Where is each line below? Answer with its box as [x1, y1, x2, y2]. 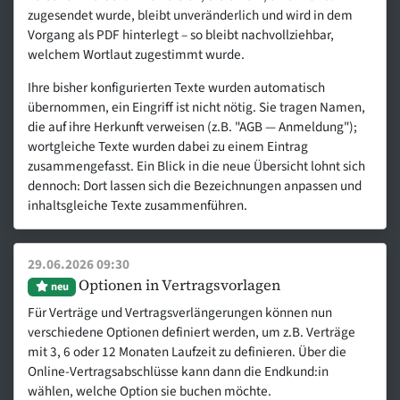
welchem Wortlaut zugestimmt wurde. [28, 44, 246, 64]
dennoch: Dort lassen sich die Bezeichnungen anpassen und [28, 175, 362, 196]
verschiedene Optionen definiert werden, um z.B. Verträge [28, 322, 356, 343]
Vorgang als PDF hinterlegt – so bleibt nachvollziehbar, [28, 24, 335, 45]
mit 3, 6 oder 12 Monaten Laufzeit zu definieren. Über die [28, 342, 347, 362]
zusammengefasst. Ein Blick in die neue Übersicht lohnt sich [28, 155, 366, 176]
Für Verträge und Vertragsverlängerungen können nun [28, 303, 333, 323]
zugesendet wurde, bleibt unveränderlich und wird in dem [28, 4, 354, 25]
